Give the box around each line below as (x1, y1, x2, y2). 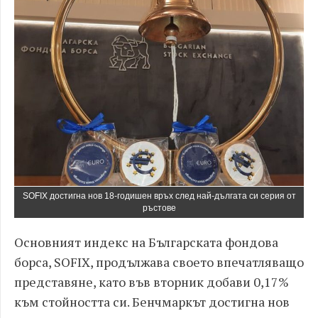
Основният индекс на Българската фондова (14, 234, 278, 251)
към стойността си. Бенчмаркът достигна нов (14, 293, 290, 310)
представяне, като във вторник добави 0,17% (14, 273, 289, 290)
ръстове (142, 203, 176, 213)
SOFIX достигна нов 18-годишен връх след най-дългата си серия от (22, 191, 296, 201)
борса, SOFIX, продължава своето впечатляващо (14, 253, 304, 270)
